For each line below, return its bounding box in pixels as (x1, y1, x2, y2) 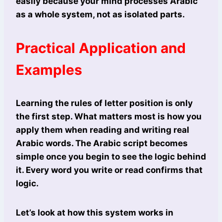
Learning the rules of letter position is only (16, 98, 193, 109)
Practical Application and (16, 40, 186, 57)
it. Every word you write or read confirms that (16, 165, 203, 175)
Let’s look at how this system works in (16, 208, 173, 218)
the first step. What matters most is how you (16, 111, 202, 122)
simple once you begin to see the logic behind (16, 152, 206, 162)
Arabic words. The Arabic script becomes (16, 138, 188, 149)
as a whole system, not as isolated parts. (16, 9, 185, 20)
